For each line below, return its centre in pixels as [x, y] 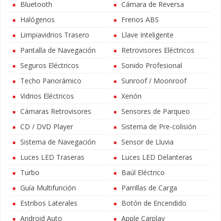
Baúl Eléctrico [143, 172]
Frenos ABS [140, 19]
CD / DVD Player [47, 127]
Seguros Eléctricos [50, 65]
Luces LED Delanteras [157, 157]
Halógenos [37, 19]
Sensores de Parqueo [155, 111]
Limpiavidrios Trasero [55, 35]
